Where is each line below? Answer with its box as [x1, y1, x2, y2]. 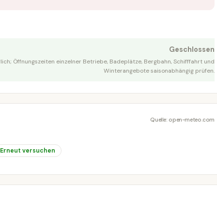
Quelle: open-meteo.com [150, 116, 215, 124]
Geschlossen [169, 45, 215, 54]
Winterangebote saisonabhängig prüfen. [104, 66, 215, 75]
